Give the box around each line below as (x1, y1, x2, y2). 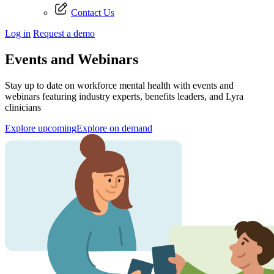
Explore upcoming (5, 122, 76, 133)
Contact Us (71, 7, 114, 18)
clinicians (5, 102, 41, 113)
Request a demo (33, 28, 95, 39)
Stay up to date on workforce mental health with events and (5, 80, 234, 91)
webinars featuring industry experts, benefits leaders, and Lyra (5, 91, 243, 102)
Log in (5, 28, 31, 39)
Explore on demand (76, 122, 152, 133)
